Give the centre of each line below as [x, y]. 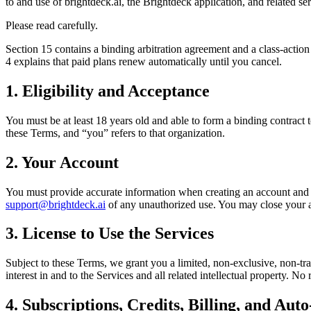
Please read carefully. [52, 25]
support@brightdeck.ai [56, 204]
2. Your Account [62, 162]
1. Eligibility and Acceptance [108, 91]
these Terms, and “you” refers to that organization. [115, 133]
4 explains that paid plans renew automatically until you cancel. [144, 61]
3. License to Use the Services [110, 234]
